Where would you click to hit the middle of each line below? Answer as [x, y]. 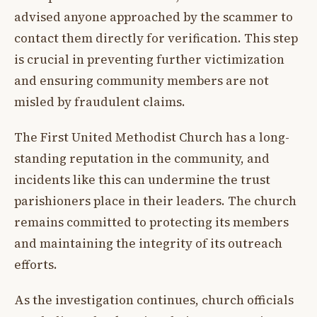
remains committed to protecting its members [151, 223]
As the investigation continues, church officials [154, 300]
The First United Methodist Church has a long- [152, 138]
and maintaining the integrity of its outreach [148, 244]
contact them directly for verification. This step [156, 38]
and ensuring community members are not [142, 80]
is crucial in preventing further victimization [149, 59]
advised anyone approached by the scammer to [154, 17]
